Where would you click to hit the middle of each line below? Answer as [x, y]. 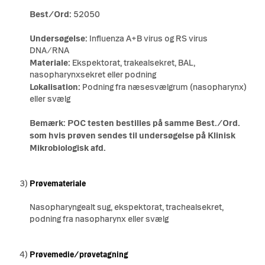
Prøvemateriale [58, 184]
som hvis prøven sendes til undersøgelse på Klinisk [132, 136]
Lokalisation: [56, 87]
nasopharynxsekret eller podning [93, 75]
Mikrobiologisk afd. [68, 148]
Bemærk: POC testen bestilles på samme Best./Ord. [135, 123]
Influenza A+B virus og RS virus [148, 39]
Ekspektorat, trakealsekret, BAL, [134, 63]
